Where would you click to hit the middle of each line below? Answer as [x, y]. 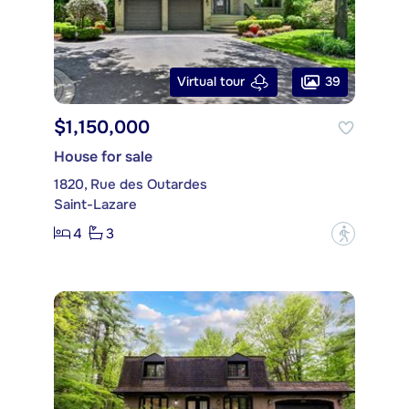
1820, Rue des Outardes [131, 184]
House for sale [103, 156]
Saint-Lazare [95, 204]
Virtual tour [211, 82]
